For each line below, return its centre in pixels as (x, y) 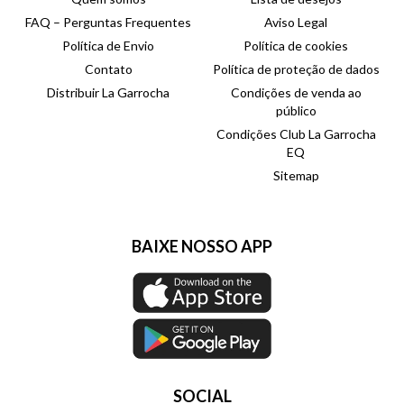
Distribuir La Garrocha (108, 92)
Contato (108, 69)
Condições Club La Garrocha (296, 133)
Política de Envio (108, 45)
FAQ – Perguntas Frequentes (108, 22)
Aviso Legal (296, 22)
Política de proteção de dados (296, 69)
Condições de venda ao (296, 92)
